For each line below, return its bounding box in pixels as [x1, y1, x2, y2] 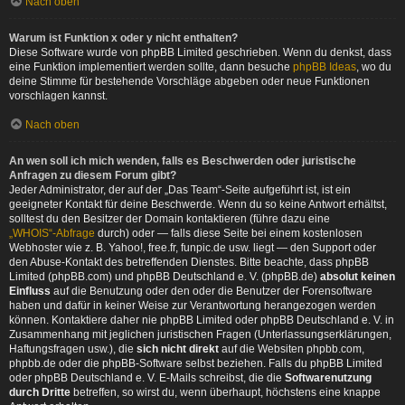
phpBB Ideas [293, 61, 356, 73]
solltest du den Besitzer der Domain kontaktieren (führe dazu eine [9, 212, 330, 225]
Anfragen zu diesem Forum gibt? [9, 169, 176, 182]
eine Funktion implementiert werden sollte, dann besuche [9, 61, 293, 73]
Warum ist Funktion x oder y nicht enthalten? [9, 32, 238, 44]
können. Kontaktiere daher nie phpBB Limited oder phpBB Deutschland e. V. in [9, 314, 394, 326]
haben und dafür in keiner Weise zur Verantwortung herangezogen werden [9, 299, 376, 312]
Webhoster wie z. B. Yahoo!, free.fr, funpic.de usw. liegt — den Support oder [9, 241, 376, 254]
